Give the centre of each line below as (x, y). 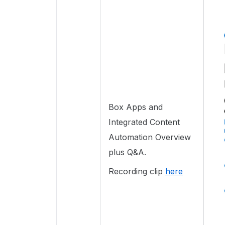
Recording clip (137, 171)
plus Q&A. (127, 152)
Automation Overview (150, 137)
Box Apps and (136, 107)
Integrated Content (144, 122)
